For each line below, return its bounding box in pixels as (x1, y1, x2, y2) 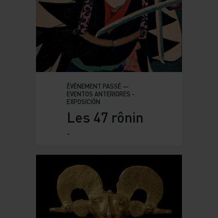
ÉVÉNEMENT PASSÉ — (66, 82, 129, 91)
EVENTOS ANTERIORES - (66, 90, 135, 98)
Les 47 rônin (66, 109, 144, 126)
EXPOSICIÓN (66, 98, 100, 106)
